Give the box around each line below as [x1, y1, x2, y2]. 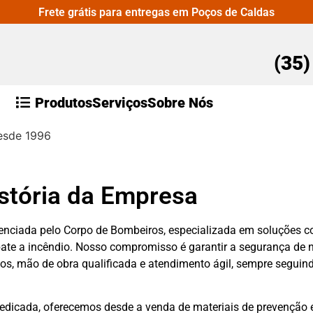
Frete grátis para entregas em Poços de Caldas [38, 6, 275, 19]
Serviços [92, 94, 147, 111]
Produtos [35, 94, 92, 111]
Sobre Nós [147, 94, 213, 111]
